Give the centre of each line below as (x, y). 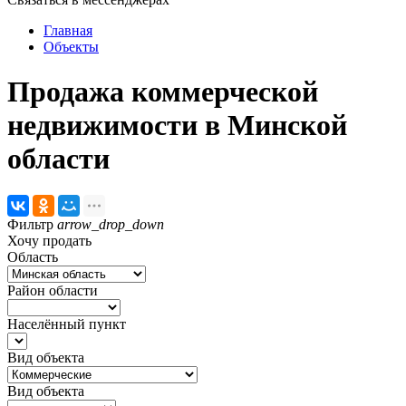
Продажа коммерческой (163, 91)
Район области (53, 291)
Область (33, 257)
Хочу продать (49, 241)
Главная (68, 31)
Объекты (71, 47)
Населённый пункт (67, 324)
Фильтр (32, 225)
